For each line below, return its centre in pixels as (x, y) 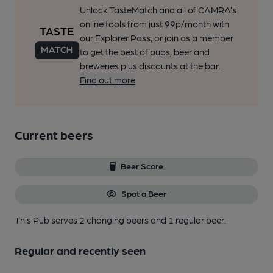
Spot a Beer (144, 193)
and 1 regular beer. (188, 220)
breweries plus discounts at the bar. (150, 66)
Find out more (107, 80)
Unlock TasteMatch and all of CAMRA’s (158, 10)
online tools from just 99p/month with (154, 24)
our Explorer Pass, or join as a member (156, 38)
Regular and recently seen (80, 250)
